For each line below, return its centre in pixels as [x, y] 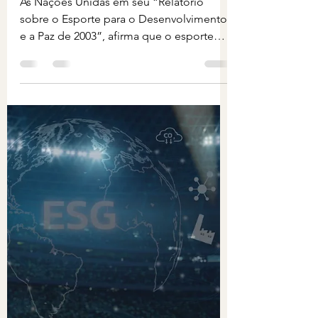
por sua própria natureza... [86, 62]
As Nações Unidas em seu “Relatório [112, 11]
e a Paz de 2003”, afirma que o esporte [117, 45]
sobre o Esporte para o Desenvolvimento [124, 28]
